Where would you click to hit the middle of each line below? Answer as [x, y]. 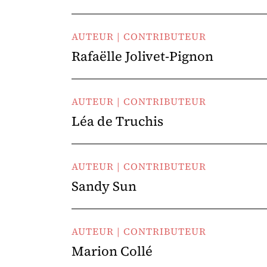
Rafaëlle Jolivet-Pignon [142, 56]
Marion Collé [112, 251]
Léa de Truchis [117, 121]
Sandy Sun [104, 186]
